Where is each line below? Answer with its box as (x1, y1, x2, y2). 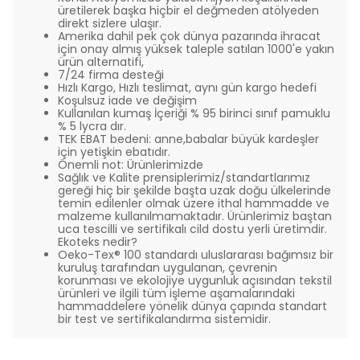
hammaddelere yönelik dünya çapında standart (58, 298, 327, 314)
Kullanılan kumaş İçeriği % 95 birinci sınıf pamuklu (58, 105, 330, 121)
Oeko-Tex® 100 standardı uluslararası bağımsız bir (58, 247, 333, 263)
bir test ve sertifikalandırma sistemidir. (58, 311, 271, 327)
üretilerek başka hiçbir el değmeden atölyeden (58, 2, 319, 18)
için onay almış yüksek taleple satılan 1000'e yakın (58, 41, 334, 57)
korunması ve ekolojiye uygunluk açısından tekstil (58, 272, 332, 288)
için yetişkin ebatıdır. (58, 144, 170, 160)
